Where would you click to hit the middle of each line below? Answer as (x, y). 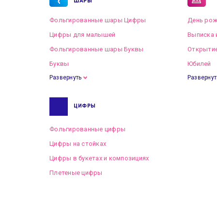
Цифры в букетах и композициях (99, 158)
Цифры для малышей (83, 35)
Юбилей (199, 64)
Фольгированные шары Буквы (97, 49)
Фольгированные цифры (88, 129)
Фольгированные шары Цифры (98, 20)
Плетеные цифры (76, 173)
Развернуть (66, 77)
